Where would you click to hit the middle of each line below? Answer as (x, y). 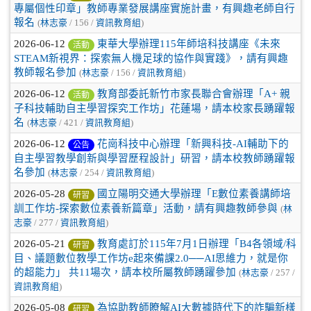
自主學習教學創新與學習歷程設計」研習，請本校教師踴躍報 (154, 158)
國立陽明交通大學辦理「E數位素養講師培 (194, 194)
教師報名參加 (45, 72)
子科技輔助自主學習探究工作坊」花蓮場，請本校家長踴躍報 (154, 108)
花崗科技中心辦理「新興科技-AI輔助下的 (193, 144)
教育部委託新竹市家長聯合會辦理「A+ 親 (194, 94)
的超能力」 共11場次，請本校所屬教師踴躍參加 (125, 272)
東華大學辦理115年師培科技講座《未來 (189, 44)
